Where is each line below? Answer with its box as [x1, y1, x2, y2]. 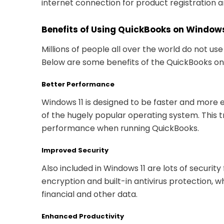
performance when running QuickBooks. [41, 122, 199, 134]
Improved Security [41, 145, 108, 155]
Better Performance [41, 79, 114, 89]
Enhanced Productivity [41, 211, 124, 221]
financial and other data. [41, 188, 137, 200]
